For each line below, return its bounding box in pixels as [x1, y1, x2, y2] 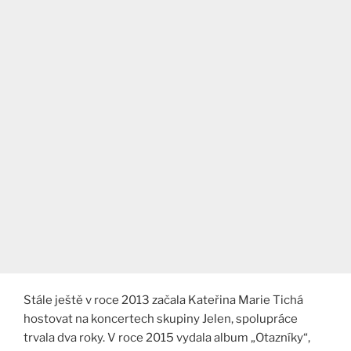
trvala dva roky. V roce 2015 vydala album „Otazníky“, [24, 331, 310, 346]
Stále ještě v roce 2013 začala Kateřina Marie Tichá [24, 293, 303, 308]
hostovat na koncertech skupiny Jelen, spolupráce [24, 312, 298, 327]
